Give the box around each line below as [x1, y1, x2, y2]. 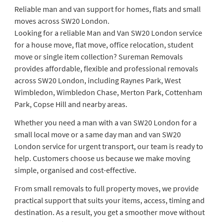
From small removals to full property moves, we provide [14, 183, 199, 193]
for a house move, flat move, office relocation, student [14, 39, 193, 50]
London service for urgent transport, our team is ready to [14, 141, 203, 151]
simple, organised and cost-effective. [14, 165, 136, 175]
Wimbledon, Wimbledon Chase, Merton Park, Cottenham [14, 87, 202, 97]
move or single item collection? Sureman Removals [14, 51, 183, 61]
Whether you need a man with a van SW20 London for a [14, 117, 197, 127]
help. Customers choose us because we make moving [14, 153, 190, 163]
